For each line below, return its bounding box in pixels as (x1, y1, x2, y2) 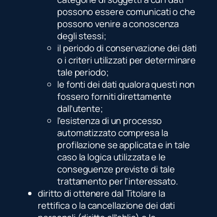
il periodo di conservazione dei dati (57, 42, 197, 55)
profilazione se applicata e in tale (57, 139, 190, 152)
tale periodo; (57, 66, 109, 79)
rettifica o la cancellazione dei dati (38, 199, 175, 212)
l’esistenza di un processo (57, 114, 162, 127)
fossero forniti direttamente (57, 90, 172, 103)
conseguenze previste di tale (57, 163, 175, 176)
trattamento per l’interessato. (57, 175, 178, 188)
